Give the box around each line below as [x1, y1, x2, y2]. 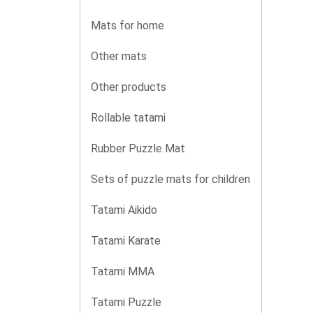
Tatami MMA [91, 265, 154, 278]
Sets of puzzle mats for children [91, 173, 250, 186]
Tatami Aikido [91, 203, 157, 217]
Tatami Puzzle [91, 296, 161, 309]
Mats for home [91, 19, 164, 32]
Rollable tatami [91, 111, 166, 124]
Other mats [91, 50, 147, 63]
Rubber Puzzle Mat [91, 142, 185, 155]
